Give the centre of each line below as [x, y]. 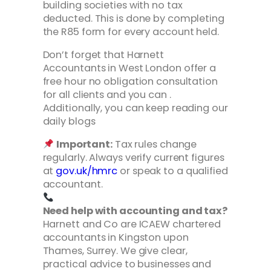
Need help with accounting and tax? [135, 211]
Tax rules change [155, 145]
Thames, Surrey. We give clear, [115, 251]
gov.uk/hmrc [87, 171]
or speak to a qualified [173, 171]
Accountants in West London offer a [129, 68]
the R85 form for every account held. [131, 31]
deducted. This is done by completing [133, 18]
